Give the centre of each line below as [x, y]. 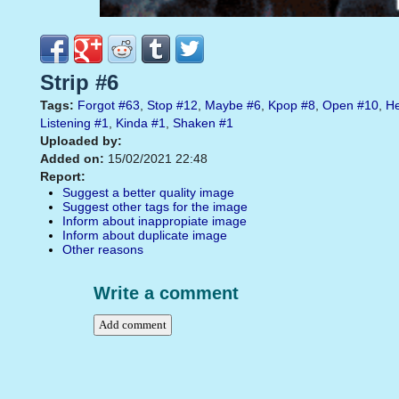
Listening [65, 123]
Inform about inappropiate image [155, 221]
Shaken [194, 123]
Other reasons [103, 250]
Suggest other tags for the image [155, 207]
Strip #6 [79, 83]
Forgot [96, 106]
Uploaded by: [81, 141]
